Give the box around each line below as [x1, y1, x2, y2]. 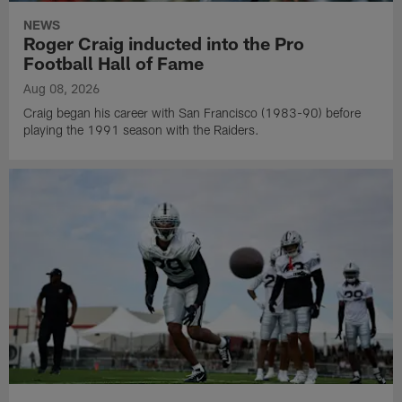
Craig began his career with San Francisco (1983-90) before [23, 104, 362, 120]
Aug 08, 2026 [23, 80, 100, 96]
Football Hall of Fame [23, 51, 205, 74]
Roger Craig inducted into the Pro [23, 31, 305, 54]
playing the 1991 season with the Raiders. [23, 121, 260, 137]
